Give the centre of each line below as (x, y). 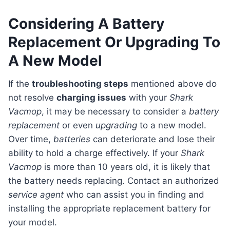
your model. (33, 223)
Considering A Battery (86, 24)
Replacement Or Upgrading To (114, 42)
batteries (72, 139)
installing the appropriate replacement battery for (109, 209)
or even (78, 126)
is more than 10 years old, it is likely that (126, 167)
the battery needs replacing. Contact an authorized (114, 181)
